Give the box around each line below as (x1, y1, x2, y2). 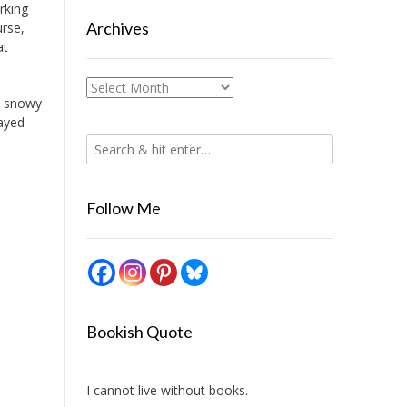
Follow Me (85, 198, 161, 218)
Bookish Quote (85, 322, 193, 342)
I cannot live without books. (85, 382, 248, 399)
